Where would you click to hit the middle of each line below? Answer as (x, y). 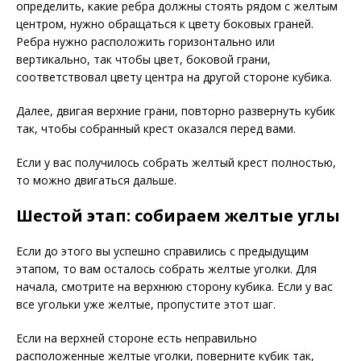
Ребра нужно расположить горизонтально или (145, 41)
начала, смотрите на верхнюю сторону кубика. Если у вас (174, 286)
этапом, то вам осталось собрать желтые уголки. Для (166, 269)
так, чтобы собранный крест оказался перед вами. (156, 129)
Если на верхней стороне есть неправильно (137, 338)
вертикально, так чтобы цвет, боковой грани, (143, 59)
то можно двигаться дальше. (96, 180)
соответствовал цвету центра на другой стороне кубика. (174, 77)
